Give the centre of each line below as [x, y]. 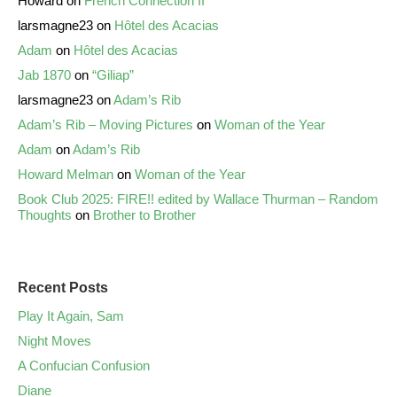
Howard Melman [66, 174]
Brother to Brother [144, 214]
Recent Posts [63, 287]
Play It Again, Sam [71, 315]
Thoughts [45, 214]
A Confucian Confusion [84, 365]
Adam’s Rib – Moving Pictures [105, 124]
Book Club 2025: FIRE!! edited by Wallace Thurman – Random [198, 198]
